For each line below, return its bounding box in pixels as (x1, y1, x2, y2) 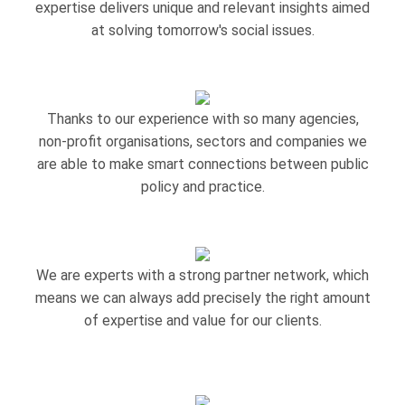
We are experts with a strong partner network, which (36, 267, 369, 284)
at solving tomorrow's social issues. (90, 22, 315, 39)
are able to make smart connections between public (36, 155, 369, 173)
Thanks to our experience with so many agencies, (46, 110, 359, 127)
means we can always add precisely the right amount (34, 289, 371, 306)
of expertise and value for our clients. (83, 312, 322, 329)
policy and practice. (140, 178, 265, 195)
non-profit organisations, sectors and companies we (38, 133, 367, 150)
